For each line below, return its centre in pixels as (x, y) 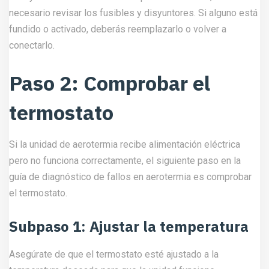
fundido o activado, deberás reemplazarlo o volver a (118, 29)
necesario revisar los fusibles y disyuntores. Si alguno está (133, 13)
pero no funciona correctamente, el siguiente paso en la (125, 161)
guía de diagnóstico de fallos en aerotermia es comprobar (130, 177)
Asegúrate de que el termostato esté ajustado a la (114, 254)
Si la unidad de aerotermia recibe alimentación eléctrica (125, 144)
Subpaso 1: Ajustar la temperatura (129, 226)
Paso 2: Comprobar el (110, 83)
